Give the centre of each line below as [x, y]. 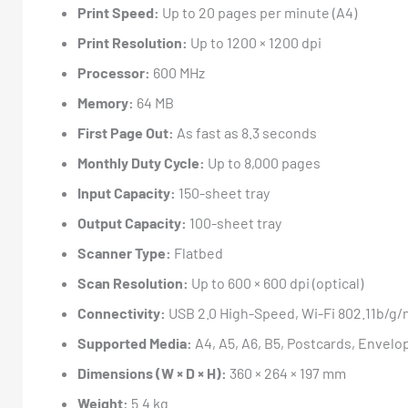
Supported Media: [135, 343]
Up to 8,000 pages [263, 163]
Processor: [114, 72]
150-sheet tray [223, 193]
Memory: [106, 102]
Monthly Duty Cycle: [141, 163]
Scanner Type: [124, 253]
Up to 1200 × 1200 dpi [255, 42]
